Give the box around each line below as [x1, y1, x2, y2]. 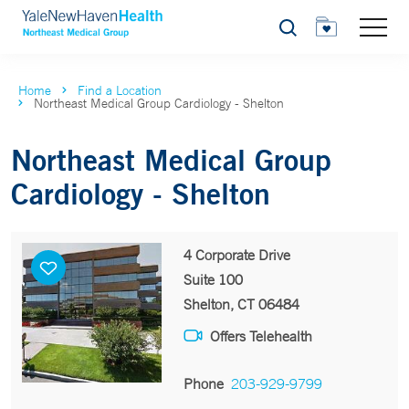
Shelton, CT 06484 [183, 295, 299, 313]
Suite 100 [183, 270, 243, 288]
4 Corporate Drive [183, 246, 290, 264]
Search [278, 25, 319, 40]
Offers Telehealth [209, 327, 312, 345]
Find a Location [78, 82, 162, 99]
